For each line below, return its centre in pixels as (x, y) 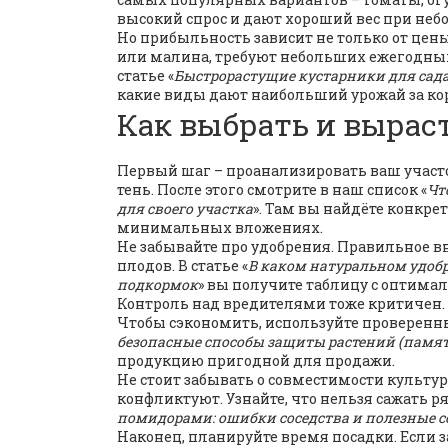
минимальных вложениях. (220, 227)
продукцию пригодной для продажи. (256, 360)
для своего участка (185, 208)
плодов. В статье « (182, 265)
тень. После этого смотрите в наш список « (272, 189)
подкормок (157, 284)
